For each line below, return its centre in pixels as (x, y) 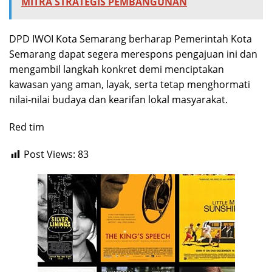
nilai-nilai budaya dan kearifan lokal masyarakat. (118, 100)
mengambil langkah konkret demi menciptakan (117, 70)
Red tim (27, 127)
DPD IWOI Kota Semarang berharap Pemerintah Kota (131, 39)
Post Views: (49, 155)
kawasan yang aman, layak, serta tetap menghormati (130, 85)
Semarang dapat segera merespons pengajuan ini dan (133, 54)
